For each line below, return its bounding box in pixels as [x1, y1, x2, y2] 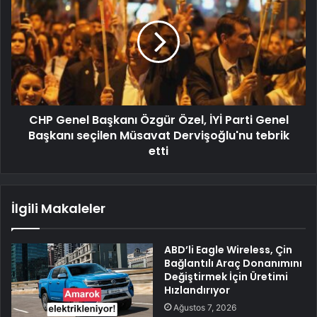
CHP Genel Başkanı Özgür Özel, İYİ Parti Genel [28, 111, 289, 128]
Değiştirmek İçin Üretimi [164, 269, 288, 284]
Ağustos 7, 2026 [173, 301, 236, 313]
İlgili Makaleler [11, 199, 105, 217]
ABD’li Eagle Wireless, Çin [164, 242, 292, 257]
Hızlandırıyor [164, 282, 230, 297]
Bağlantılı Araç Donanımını [164, 255, 302, 270]
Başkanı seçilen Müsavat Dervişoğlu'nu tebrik [28, 127, 289, 144]
